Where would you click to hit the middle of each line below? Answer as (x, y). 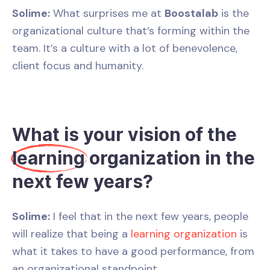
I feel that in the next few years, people (149, 216)
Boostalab (191, 13)
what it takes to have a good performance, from (133, 251)
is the (234, 13)
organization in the (170, 158)
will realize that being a (71, 234)
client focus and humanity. (78, 65)
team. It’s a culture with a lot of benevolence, (125, 48)
